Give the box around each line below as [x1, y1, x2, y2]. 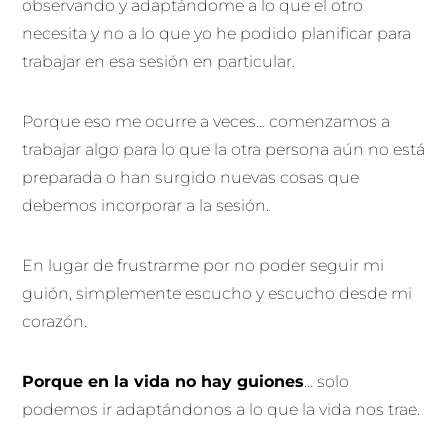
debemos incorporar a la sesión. [22, 195, 274, 215]
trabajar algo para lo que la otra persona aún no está [22, 139, 426, 159]
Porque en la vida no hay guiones [22, 371, 305, 391]
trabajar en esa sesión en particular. [22, 51, 300, 71]
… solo [304, 371, 350, 391]
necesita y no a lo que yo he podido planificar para [22, 23, 412, 43]
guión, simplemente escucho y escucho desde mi [22, 283, 413, 303]
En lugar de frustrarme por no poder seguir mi [22, 255, 385, 275]
